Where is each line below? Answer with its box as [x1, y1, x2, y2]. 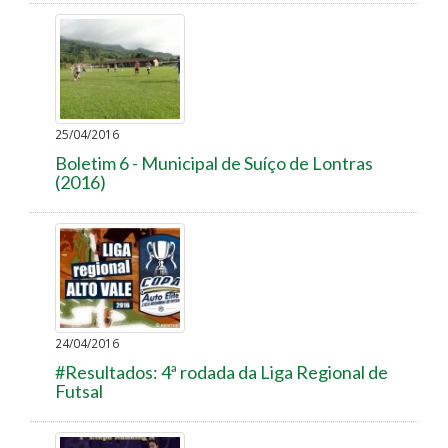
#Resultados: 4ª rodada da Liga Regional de [55, 360, 388, 383]
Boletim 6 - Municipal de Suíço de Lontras [55, 151, 373, 174]
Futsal [55, 379, 103, 402]
